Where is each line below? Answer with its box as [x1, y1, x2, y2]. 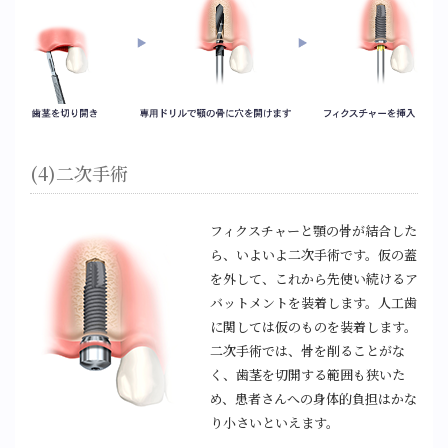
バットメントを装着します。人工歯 [210, 292, 417, 312]
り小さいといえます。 [210, 412, 339, 432]
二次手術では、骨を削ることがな [210, 340, 405, 360]
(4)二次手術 [30, 159, 128, 186]
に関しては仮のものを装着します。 [210, 316, 417, 336]
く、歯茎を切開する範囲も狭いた [210, 364, 405, 384]
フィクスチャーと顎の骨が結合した [210, 220, 417, 240]
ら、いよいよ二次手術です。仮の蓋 [210, 244, 417, 264]
